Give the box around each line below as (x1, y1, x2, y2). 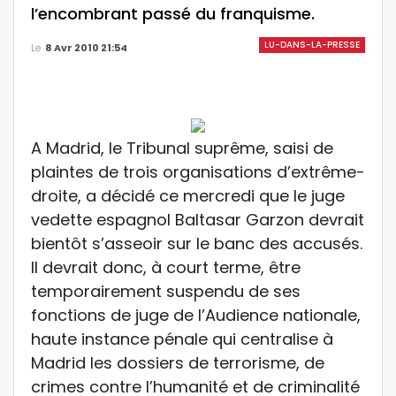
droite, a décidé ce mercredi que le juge (31, 185, 345, 208)
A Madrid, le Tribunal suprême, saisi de (31, 137, 333, 160)
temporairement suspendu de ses (31, 280, 301, 303)
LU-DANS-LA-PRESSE (264, 38, 360, 51)
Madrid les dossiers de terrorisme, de (31, 352, 324, 375)
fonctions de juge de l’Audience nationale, (31, 304, 361, 327)
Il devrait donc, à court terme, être (31, 256, 301, 279)
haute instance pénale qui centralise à (31, 328, 333, 351)
